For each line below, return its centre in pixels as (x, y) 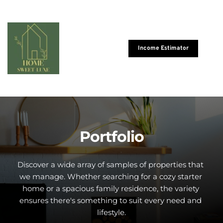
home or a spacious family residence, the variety (111, 189)
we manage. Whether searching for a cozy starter (111, 177)
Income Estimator (163, 48)
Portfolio (111, 137)
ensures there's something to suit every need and (111, 201)
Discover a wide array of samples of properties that (111, 165)
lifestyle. (111, 213)
